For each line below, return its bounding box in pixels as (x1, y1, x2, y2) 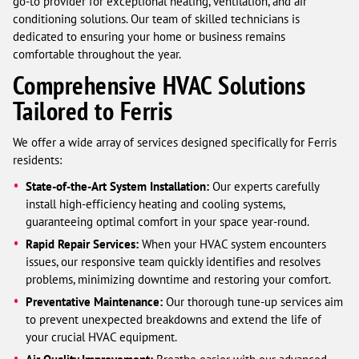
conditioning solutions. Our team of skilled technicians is (13, 10, 300, 26)
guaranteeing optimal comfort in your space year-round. (26, 213, 310, 229)
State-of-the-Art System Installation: (26, 178, 210, 194)
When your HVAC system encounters (139, 236, 327, 252)
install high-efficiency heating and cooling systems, (26, 196, 285, 212)
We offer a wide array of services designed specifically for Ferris (13, 134, 337, 150)
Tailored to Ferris (13, 94, 173, 127)
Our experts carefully (209, 178, 320, 194)
